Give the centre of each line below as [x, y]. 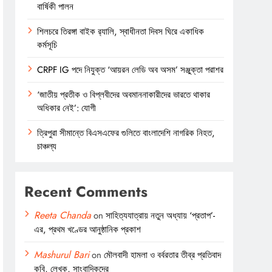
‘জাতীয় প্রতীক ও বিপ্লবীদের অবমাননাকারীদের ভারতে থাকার [124, 94]
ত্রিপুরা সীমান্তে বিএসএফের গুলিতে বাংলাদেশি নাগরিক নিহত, [126, 133]
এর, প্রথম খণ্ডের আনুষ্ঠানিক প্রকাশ [88, 229]
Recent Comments [86, 191]
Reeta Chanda [63, 215]
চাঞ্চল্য [47, 146]
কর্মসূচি [47, 45]
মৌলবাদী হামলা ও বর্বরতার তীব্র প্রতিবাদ [163, 255]
